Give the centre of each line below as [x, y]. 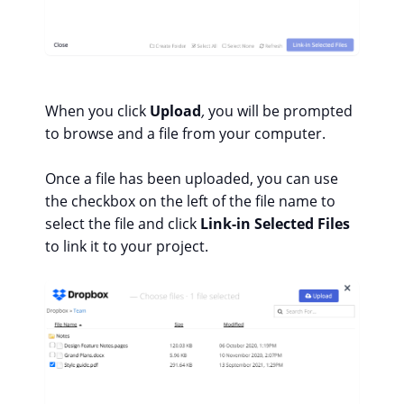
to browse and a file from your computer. [185, 133]
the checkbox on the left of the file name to [190, 201]
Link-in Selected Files [275, 223]
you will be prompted [279, 110]
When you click [97, 110]
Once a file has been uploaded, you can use [192, 178]
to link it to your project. [127, 246]
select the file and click [123, 223]
